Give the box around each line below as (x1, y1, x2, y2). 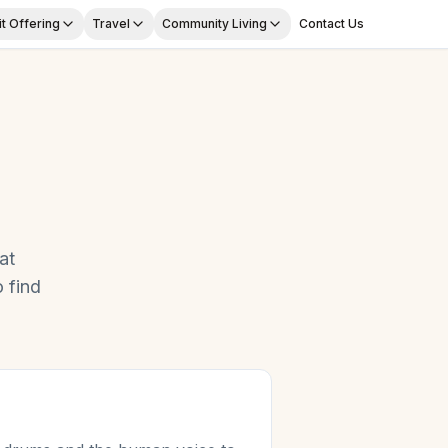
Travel (92, 16, 130, 31)
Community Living (162, 16, 267, 31)
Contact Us (299, 16, 364, 31)
